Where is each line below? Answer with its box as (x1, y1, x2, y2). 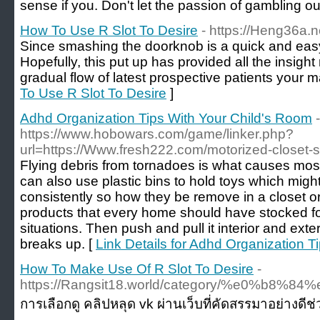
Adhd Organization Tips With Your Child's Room (20, 111, 312, 126)
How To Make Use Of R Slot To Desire (20, 261, 254, 276)
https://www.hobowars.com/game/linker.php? (20, 126, 294, 141)
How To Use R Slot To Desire (20, 23, 198, 38)
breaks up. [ (20, 236, 96, 251)
